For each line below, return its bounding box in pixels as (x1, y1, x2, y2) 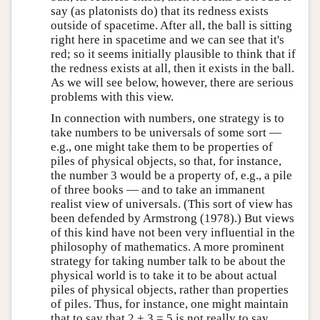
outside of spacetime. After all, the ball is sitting (51, 18, 292, 32)
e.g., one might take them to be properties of (51, 139, 273, 154)
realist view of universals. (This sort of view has (51, 196, 293, 211)
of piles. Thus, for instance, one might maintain (51, 296, 289, 311)
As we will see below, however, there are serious (51, 75, 294, 89)
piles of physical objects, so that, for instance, (51, 154, 281, 168)
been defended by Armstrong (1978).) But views (51, 211, 294, 225)
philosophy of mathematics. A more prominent (51, 239, 284, 254)
